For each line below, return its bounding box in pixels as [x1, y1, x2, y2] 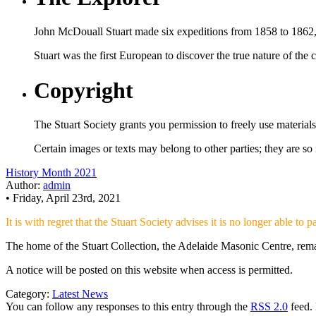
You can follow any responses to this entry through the [6, 300, 250, 312]
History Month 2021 [6, 166, 97, 178]
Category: [6, 288, 52, 300]
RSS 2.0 [250, 300, 288, 312]
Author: [6, 179, 43, 191]
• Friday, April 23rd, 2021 [6, 192, 121, 204]
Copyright [34, 77, 133, 103]
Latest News [52, 288, 108, 300]
